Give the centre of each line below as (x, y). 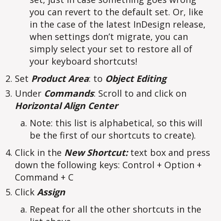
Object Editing (136, 79)
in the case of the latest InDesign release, (118, 24)
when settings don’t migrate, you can (109, 37)
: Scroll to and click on (140, 93)
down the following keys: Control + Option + (108, 165)
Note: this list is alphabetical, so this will (116, 123)
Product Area (60, 79)
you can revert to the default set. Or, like (116, 12)
